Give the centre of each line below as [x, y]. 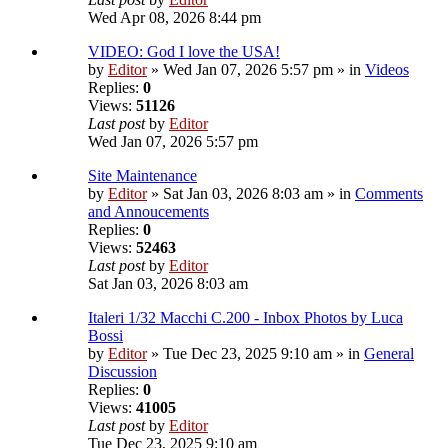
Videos [387, 70]
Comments [389, 194]
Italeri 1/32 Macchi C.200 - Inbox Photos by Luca [245, 318]
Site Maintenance [142, 176]
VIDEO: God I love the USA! [184, 52]
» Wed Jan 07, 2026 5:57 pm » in [256, 70]
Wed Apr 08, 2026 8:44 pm [174, 18]
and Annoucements [148, 212]
